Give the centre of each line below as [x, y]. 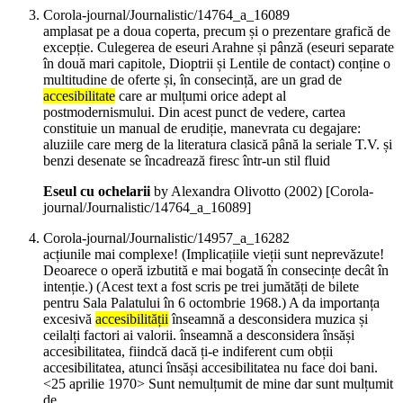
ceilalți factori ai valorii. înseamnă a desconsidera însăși [199, 336]
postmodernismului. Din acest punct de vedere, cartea [194, 112]
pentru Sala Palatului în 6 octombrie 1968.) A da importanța [211, 303]
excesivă [69, 319]
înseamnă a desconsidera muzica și [268, 319]
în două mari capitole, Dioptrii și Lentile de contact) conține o [217, 64]
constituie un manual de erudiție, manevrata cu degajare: [202, 129]
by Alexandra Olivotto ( [219, 192]
